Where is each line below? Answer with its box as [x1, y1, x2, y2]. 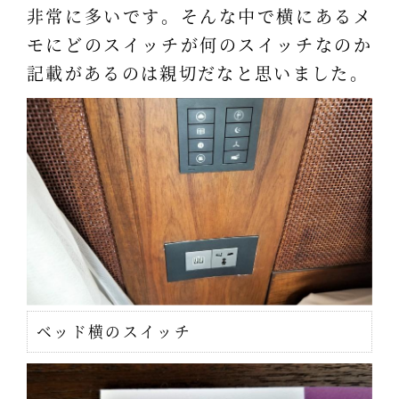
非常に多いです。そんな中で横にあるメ [26, 3, 373, 28]
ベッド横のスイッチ [36, 320, 191, 342]
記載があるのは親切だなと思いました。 [26, 60, 370, 85]
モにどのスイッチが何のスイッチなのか [26, 31, 373, 56]
